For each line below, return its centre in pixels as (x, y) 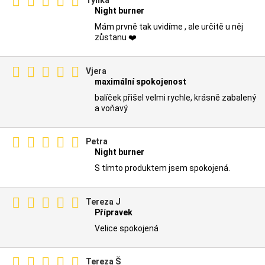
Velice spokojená (127, 228)
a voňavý (111, 108)
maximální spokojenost (140, 81)
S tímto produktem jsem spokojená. (162, 168)
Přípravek (114, 212)
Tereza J (103, 201)
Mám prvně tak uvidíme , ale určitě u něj (169, 26)
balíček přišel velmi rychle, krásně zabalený (175, 97)
